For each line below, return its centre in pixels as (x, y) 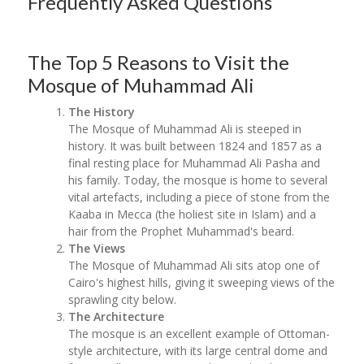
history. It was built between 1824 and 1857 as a (195, 146)
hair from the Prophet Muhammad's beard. (183, 231)
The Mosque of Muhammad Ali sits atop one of (194, 265)
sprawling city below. (123, 299)
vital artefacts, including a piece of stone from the (199, 197)
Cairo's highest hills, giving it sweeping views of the (202, 282)
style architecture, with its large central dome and (198, 351)
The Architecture (117, 316)
